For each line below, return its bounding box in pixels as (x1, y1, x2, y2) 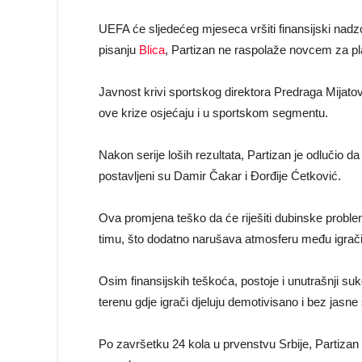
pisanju (99, 43, 139, 57)
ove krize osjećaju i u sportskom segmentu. (99, 106, 328, 120)
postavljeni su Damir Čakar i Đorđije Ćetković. (99, 169, 341, 183)
